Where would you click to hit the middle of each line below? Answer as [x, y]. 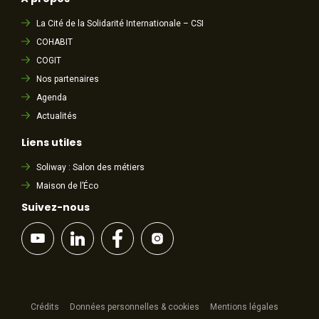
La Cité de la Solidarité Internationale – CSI [120, 24]
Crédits [45, 307]
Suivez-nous [56, 208]
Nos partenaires [68, 79]
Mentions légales [244, 307]
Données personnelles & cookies [134, 307]
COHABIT [55, 42]
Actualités [57, 116]
